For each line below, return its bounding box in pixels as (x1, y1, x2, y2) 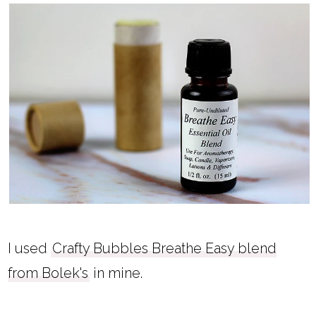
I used (8, 239, 51, 257)
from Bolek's (8, 264, 89, 281)
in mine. (90, 264, 150, 281)
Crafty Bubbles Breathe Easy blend (52, 239, 277, 257)
